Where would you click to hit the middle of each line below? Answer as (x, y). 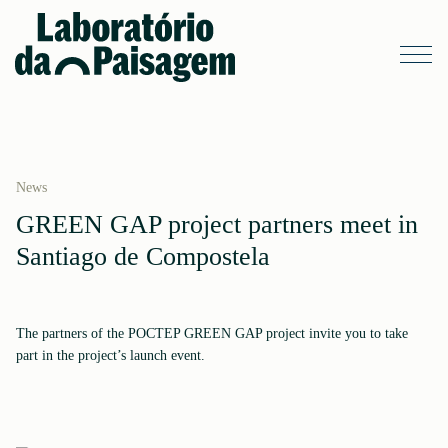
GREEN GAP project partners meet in (217, 224)
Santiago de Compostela (143, 256)
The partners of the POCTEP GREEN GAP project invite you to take (212, 333)
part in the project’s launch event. (110, 355)
